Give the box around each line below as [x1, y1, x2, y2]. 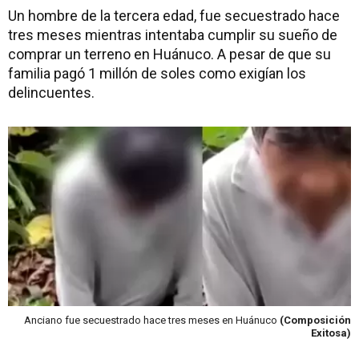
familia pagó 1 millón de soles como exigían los [8, 65, 306, 82]
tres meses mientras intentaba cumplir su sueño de [8, 26, 337, 43]
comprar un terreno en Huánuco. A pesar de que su [8, 46, 331, 63]
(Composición [280, 313, 351, 326]
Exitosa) [311, 326, 351, 339]
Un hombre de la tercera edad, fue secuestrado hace [8, 7, 340, 24]
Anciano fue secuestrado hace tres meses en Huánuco [24, 313, 280, 326]
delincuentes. [8, 84, 95, 101]
